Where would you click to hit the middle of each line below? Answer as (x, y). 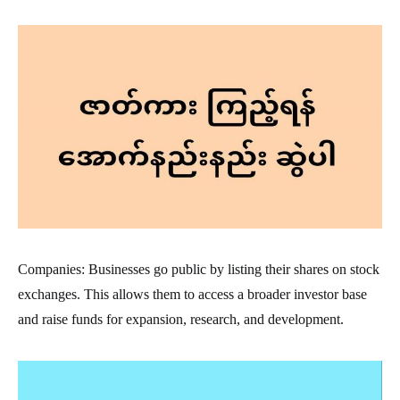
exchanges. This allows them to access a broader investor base (192, 294)
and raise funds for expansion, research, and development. (181, 319)
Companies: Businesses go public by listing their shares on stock (199, 269)
